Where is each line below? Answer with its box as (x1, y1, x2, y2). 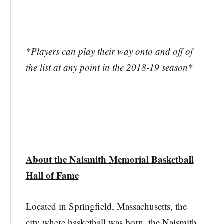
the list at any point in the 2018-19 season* (25, 61, 193, 74)
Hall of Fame (25, 168, 79, 182)
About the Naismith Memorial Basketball (25, 152, 194, 166)
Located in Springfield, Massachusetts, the (25, 199, 187, 212)
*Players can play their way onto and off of (25, 45, 193, 58)
